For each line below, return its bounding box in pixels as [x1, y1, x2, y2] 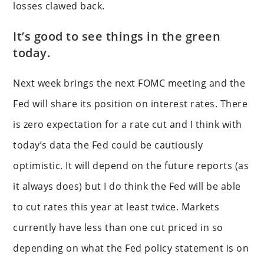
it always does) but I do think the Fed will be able [13, 179, 241, 193]
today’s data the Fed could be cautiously [13, 138, 203, 151]
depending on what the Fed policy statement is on [13, 241, 249, 255]
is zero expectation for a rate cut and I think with [13, 117, 242, 131]
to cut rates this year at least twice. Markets [13, 200, 220, 213]
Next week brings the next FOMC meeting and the [13, 76, 246, 90]
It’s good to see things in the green [13, 28, 221, 44]
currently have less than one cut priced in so [13, 220, 223, 234]
